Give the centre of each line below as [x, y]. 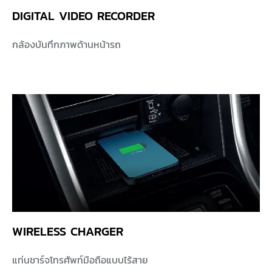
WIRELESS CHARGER [68, 231]
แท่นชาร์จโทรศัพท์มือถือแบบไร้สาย [80, 260]
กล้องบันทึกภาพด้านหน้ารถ [66, 44]
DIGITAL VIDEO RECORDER [83, 15]
